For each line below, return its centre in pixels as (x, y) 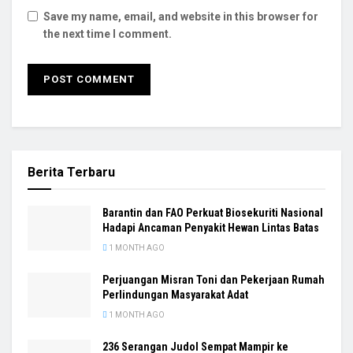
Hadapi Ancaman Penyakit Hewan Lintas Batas (211, 227)
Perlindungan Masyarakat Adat (175, 294)
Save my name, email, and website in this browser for (181, 16)
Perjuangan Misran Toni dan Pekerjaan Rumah (214, 279)
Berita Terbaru (71, 172)
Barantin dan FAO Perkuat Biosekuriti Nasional (213, 212)
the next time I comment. (108, 33)
